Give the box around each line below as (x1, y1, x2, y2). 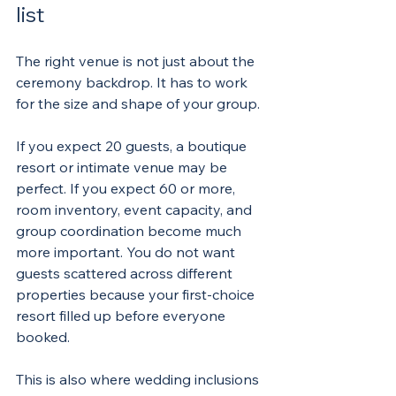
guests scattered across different (16, 264, 236, 282)
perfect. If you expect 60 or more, (16, 179, 239, 197)
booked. (16, 328, 70, 346)
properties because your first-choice (16, 286, 258, 303)
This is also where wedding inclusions (16, 370, 263, 388)
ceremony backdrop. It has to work (16, 73, 251, 91)
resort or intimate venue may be (16, 158, 231, 176)
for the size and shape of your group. (16, 95, 260, 112)
